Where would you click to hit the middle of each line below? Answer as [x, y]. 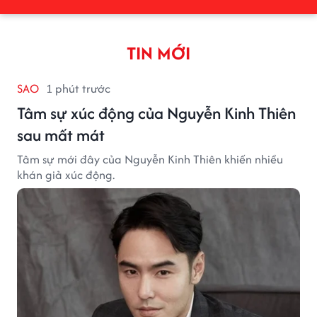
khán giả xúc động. [66, 174]
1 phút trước [78, 88]
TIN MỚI [158, 53]
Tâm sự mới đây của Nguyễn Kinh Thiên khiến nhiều [150, 159]
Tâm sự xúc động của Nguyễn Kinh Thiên [156, 113]
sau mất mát [61, 134]
